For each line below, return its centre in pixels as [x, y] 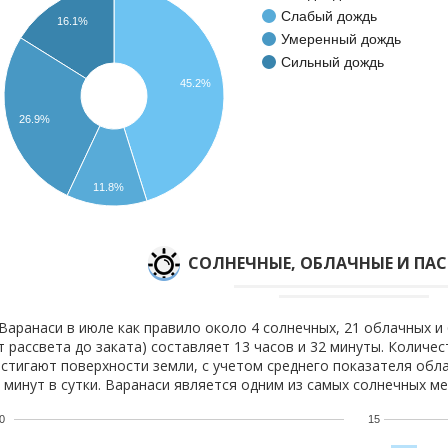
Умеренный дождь [341, 38]
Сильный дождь [332, 61]
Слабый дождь [329, 15]
